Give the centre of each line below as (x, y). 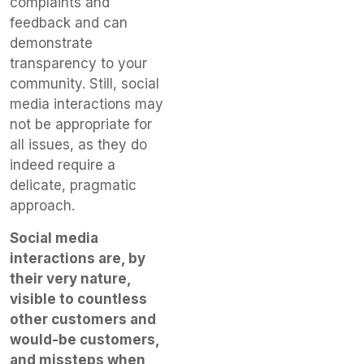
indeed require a (63, 165)
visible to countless (78, 299)
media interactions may (87, 104)
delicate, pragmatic (73, 186)
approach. (42, 206)
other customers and (83, 319)
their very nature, (70, 278)
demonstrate (51, 43)
